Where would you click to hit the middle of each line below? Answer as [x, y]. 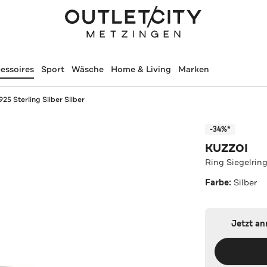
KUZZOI [227, 148]
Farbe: [220, 182]
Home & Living [141, 69]
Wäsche [87, 69]
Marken [193, 69]
